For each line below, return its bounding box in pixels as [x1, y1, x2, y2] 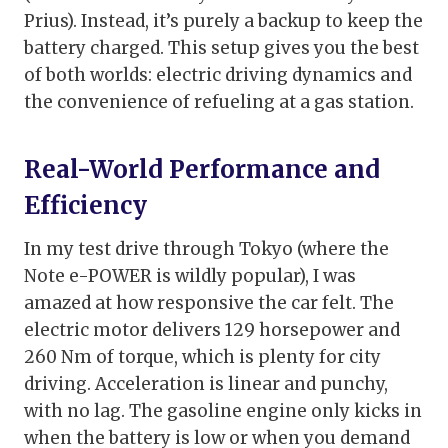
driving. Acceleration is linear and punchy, [24, 373, 388, 396]
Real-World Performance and [24, 154, 380, 186]
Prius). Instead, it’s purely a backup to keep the [24, 10, 423, 33]
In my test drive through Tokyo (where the [24, 238, 389, 261]
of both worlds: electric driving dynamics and [24, 64, 412, 87]
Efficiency [24, 190, 147, 222]
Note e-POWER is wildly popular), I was [24, 265, 356, 288]
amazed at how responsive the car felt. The [24, 292, 394, 315]
